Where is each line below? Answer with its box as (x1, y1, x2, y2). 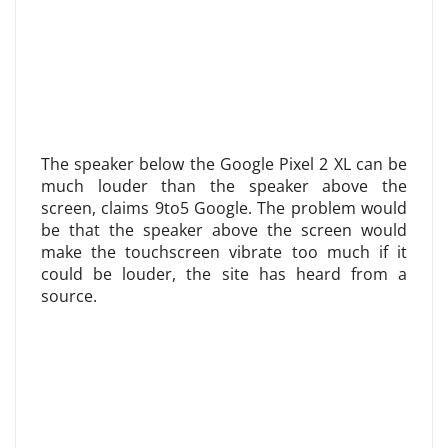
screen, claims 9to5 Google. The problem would (41, 197, 407, 219)
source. (41, 285, 97, 307)
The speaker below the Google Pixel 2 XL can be (41, 153, 407, 175)
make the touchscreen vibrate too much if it (41, 241, 407, 263)
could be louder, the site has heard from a (41, 263, 407, 285)
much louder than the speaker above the (41, 175, 407, 197)
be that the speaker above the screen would (41, 219, 407, 241)
